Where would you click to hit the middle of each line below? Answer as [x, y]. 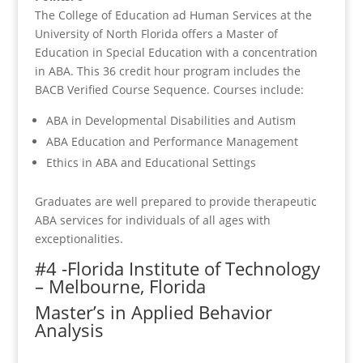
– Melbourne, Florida [120, 286]
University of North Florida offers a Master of [156, 33]
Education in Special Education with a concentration [176, 52]
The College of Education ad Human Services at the [173, 15]
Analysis [69, 329]
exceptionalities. [79, 238]
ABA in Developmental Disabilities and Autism [171, 120]
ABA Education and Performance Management [172, 141]
